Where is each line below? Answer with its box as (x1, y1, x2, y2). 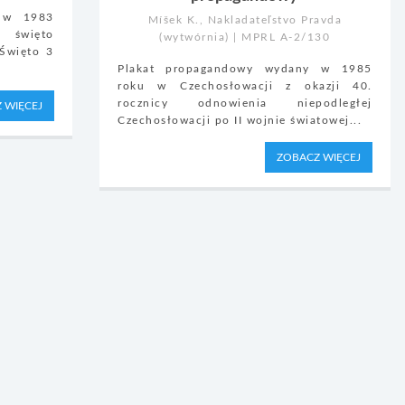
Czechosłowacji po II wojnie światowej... (118, 114, 362, 126)
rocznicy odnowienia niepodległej (118, 97, 372, 108)
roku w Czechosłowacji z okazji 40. (118, 80, 372, 91)
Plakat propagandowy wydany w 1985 (118, 62, 372, 74)
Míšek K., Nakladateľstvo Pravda (147, 14, 343, 25)
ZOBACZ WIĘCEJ (276, 152, 361, 164)
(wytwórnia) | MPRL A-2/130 (159, 31, 331, 42)
